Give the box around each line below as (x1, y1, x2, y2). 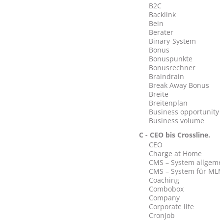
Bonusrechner (148, 63, 195, 72)
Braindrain (148, 72, 184, 81)
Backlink (148, 10, 176, 19)
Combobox (148, 184, 184, 193)
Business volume (148, 116, 204, 125)
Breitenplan (148, 98, 188, 108)
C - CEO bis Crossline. (138, 130, 210, 139)
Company (148, 193, 180, 202)
